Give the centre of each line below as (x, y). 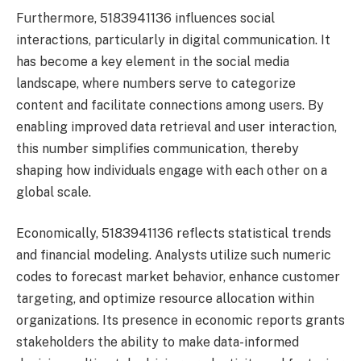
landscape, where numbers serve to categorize (156, 83)
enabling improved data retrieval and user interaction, (176, 127)
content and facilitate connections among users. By (170, 105)
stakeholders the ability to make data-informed (158, 342)
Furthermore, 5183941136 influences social (145, 18)
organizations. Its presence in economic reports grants (180, 321)
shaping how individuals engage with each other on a (172, 170)
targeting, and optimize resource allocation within (165, 299)
